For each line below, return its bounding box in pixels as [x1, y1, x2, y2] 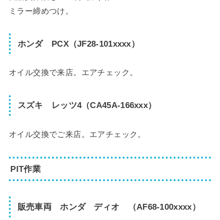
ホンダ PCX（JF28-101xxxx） [17, 38, 140, 49]
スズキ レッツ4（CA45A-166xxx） [17, 100, 157, 110]
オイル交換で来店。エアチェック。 [8, 68, 138, 77]
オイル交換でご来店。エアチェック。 [8, 129, 146, 138]
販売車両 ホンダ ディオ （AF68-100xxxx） [17, 201, 200, 212]
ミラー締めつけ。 [8, 6, 74, 15]
